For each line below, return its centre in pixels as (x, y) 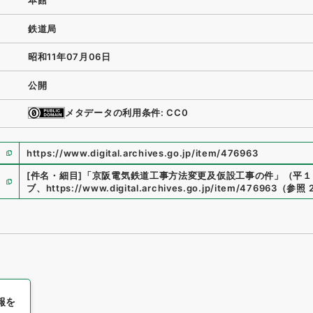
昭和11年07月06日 (70, 57)
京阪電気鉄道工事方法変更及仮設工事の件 (183, 175)
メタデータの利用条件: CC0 (127, 113)
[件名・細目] (54, 175)
